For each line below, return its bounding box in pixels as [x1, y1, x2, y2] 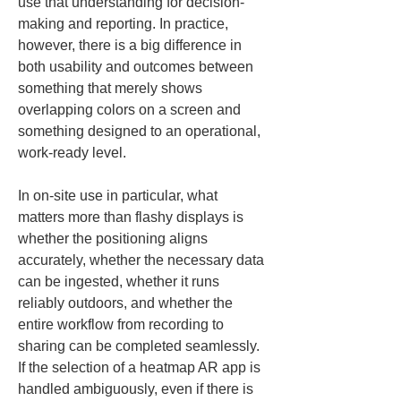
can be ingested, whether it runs [18, 274, 223, 289]
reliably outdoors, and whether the [18, 295, 236, 311]
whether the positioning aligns [18, 231, 211, 246]
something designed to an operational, [18, 124, 264, 139]
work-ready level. [18, 145, 126, 160]
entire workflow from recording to [18, 317, 227, 332]
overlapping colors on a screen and [18, 102, 244, 117]
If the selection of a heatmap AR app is [18, 360, 264, 375]
